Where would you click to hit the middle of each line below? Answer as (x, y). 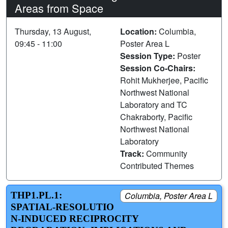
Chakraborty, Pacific (156, 117)
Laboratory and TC (154, 104)
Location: (139, 31)
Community (167, 153)
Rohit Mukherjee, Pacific (164, 80)
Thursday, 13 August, (53, 31)
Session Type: (149, 55)
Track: (133, 153)
